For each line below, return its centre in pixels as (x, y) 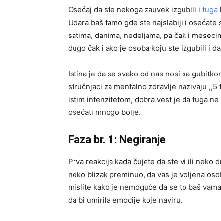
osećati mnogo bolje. (104, 112)
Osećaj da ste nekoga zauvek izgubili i (135, 10)
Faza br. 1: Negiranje (117, 139)
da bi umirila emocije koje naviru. (125, 200)
